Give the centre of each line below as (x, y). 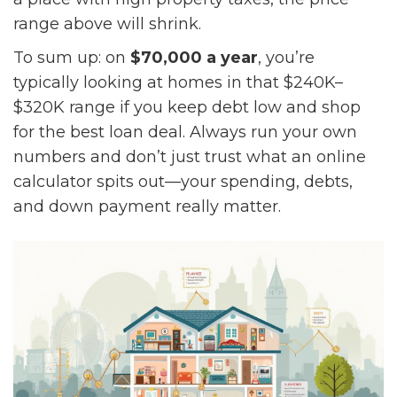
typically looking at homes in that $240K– (178, 83)
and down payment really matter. (147, 207)
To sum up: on (72, 58)
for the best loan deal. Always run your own (185, 132)
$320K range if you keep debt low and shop (187, 108)
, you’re (286, 58)
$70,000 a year (194, 58)
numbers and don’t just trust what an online (190, 157)
